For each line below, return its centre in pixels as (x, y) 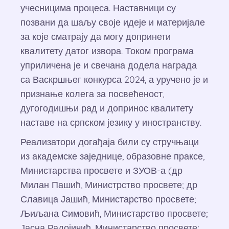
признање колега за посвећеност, (92, 94)
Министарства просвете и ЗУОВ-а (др (101, 170)
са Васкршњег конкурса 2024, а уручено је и (114, 79)
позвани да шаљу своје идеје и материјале (113, 22)
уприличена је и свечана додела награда (109, 65)
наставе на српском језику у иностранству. (111, 122)
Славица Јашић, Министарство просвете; (108, 199)
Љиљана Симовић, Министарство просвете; (114, 213)
